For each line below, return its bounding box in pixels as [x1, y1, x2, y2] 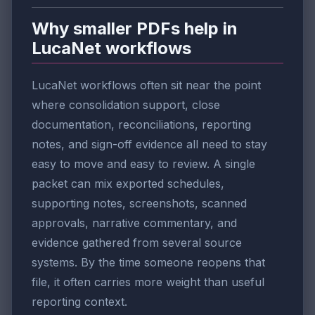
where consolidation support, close [32, 97, 220, 112]
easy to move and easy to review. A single [32, 156, 255, 171]
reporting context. [32, 294, 127, 309]
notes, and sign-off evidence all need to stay [32, 136, 267, 151]
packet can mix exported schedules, [32, 176, 224, 191]
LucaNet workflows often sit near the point [32, 77, 261, 92]
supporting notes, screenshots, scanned [32, 195, 247, 210]
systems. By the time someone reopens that [32, 255, 265, 269]
